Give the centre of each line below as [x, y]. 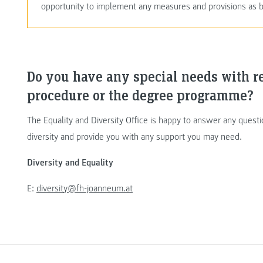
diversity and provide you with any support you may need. [134, 136]
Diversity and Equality [70, 162]
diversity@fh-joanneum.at [85, 188]
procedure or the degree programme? [140, 95]
